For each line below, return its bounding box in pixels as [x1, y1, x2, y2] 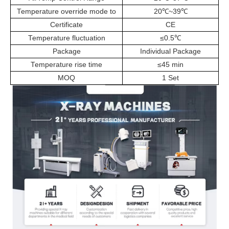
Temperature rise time [31, 60, 102, 68]
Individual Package [140, 47, 201, 55]
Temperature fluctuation [28, 34, 105, 42]
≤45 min [157, 60, 184, 68]
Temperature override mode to [17, 7, 116, 15]
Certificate [50, 20, 83, 29]
